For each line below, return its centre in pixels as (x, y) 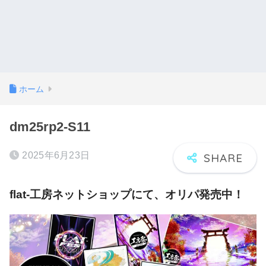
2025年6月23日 (56, 155)
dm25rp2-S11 (50, 127)
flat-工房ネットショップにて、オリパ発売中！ (127, 194)
